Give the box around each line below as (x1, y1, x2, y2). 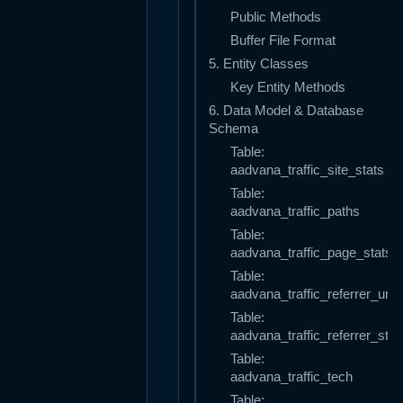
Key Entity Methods (230, 80, 345, 95)
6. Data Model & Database (209, 103, 363, 119)
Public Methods (230, 10, 321, 25)
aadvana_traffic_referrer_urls (230, 287, 399, 302)
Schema (209, 121, 258, 137)
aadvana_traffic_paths (230, 204, 360, 219)
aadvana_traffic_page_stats (230, 246, 392, 261)
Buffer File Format (230, 33, 336, 49)
